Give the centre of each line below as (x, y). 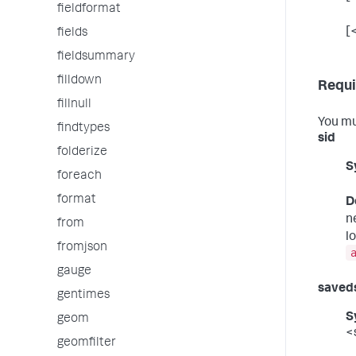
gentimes (83, 296)
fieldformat (89, 10)
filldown (79, 81)
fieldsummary (96, 57)
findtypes (83, 129)
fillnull (74, 105)
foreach (79, 176)
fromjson (82, 248)
